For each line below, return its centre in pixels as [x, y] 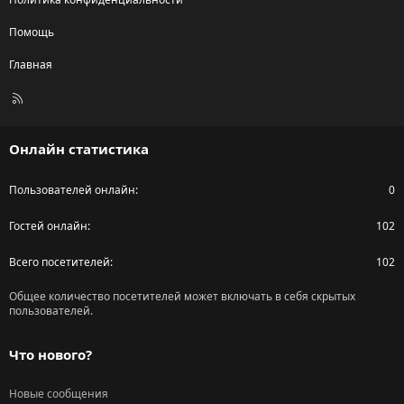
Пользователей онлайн [72, 190]
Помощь [32, 32]
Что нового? [50, 355]
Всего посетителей [60, 262]
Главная [31, 65]
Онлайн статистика [79, 149]
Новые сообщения [59, 394]
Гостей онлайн [48, 226]
